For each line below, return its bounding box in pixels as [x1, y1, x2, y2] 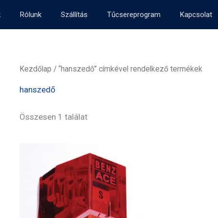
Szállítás [61, 10, 88, 19]
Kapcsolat [180, 10, 212, 19]
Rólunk [20, 10, 41, 19]
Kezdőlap [19, 64, 52, 73]
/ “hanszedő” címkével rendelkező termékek [52, 64, 202, 73]
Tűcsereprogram [107, 10, 161, 19]
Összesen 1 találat [19, 111, 88, 122]
